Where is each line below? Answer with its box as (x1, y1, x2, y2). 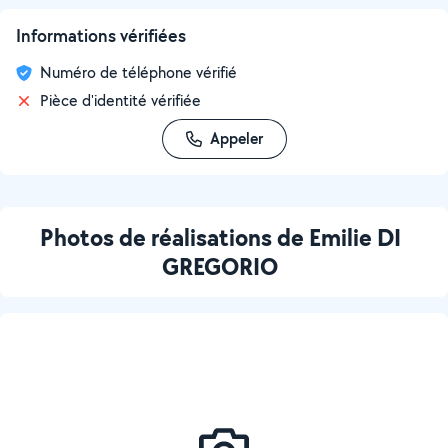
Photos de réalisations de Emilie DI (39, 221, 401, 253)
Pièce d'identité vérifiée (40, 90, 201, 111)
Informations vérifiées (16, 24, 186, 47)
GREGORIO (162, 250, 278, 282)
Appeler (209, 128, 263, 149)
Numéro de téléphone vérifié (40, 62, 237, 83)
